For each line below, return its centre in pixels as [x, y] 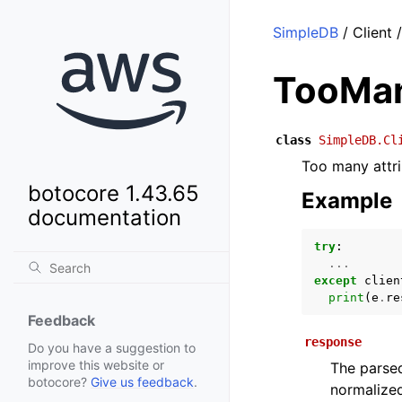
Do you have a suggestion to [112, 348]
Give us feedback [142, 382]
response [333, 342]
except [336, 280]
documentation [105, 218]
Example [347, 201]
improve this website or [96, 365]
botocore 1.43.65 [114, 194]
